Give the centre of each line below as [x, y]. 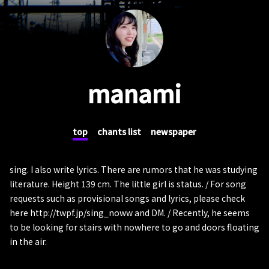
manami [134, 93]
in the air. [28, 241]
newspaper [174, 131]
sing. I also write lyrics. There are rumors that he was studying [134, 169]
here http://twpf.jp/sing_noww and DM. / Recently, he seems [130, 213]
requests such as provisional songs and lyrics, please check [127, 198]
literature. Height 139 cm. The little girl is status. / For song [128, 184]
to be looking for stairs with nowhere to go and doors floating [134, 227]
